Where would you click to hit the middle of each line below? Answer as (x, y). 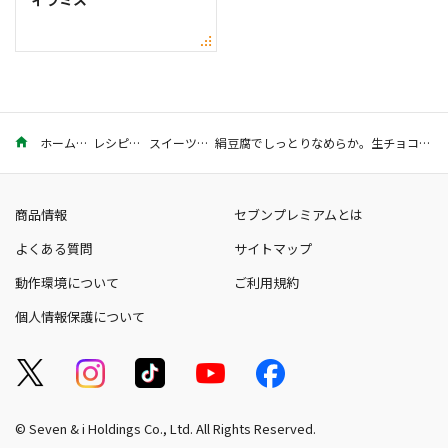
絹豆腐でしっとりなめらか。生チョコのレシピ (424, 143)
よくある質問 (54, 249)
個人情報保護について (80, 317)
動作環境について (67, 283)
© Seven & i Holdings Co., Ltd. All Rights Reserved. (165, 429)
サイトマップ (273, 249)
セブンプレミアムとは (298, 215)
